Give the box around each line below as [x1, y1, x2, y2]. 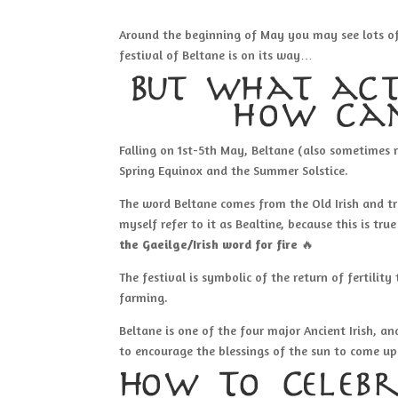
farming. [119, 289, 169, 305]
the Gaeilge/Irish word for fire [119, 235, 298, 251]
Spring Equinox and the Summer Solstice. [119, 162, 349, 178]
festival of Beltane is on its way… [119, 46, 314, 62]
